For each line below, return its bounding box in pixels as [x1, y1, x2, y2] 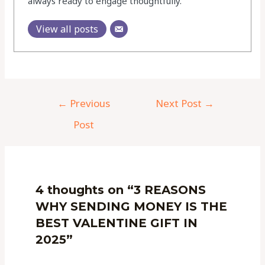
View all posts [35, 22, 98, 36]
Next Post [156, 96, 205, 111]
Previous [67, 96, 110, 111]
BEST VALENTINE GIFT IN [35, 215, 198, 230]
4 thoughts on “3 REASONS [35, 182, 206, 197]
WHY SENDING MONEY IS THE [35, 199, 228, 214]
